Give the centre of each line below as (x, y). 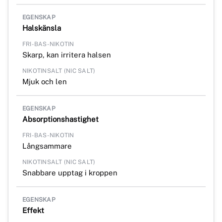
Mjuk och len (45, 81)
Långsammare (47, 146)
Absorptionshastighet (60, 119)
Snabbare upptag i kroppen (70, 172)
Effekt (33, 210)
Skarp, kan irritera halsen (67, 55)
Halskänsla (42, 28)
